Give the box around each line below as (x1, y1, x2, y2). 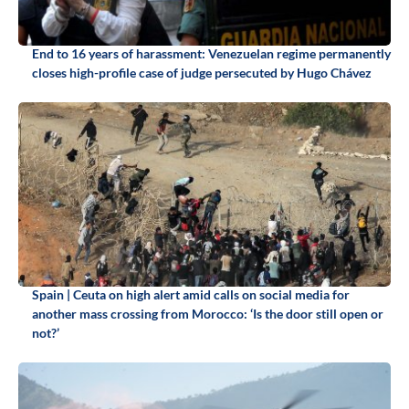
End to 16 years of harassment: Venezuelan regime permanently (32, 46, 391, 62)
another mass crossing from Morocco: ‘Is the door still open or (32, 306, 383, 322)
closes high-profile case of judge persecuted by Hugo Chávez (32, 65, 372, 81)
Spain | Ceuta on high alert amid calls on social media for (32, 287, 350, 303)
